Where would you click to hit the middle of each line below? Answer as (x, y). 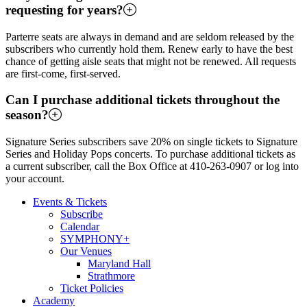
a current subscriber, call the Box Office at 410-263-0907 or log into (152, 166)
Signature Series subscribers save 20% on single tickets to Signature (151, 141)
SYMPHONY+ (95, 238)
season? (27, 115)
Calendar (80, 226)
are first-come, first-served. (63, 73)
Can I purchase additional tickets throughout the (143, 100)
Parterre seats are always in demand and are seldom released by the (150, 36)
